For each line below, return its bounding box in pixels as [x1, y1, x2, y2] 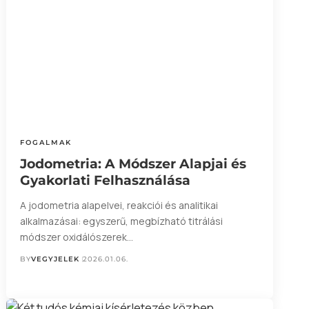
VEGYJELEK [30, 255, 79, 264]
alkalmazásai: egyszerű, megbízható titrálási [19, 215, 223, 228]
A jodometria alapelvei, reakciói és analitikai [19, 199, 218, 212]
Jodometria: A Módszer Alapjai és [19, 156, 246, 172]
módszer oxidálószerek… [19, 230, 133, 244]
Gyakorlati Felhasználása [19, 172, 190, 189]
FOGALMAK [19, 138, 72, 148]
